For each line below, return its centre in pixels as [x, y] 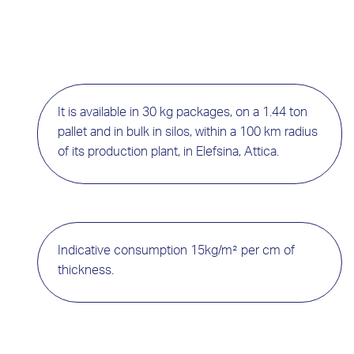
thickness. [86, 272]
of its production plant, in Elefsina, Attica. [168, 153]
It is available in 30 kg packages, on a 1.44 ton [183, 114]
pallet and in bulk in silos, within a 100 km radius [188, 134]
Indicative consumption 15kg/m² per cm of [176, 252]
